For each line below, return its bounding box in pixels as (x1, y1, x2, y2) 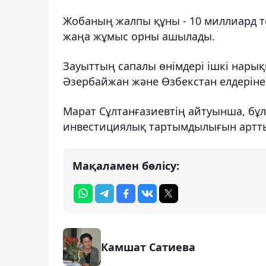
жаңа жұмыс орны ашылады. (63, 28, 215, 43)
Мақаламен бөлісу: (72, 158, 179, 173)
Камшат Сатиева (101, 239, 195, 254)
